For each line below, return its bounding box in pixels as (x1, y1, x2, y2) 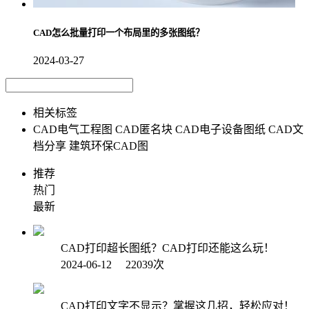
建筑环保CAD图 (69, 139, 148, 152)
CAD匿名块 (115, 123, 172, 135)
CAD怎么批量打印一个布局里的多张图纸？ (33, 28, 204, 39)
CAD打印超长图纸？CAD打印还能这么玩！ (61, 241, 275, 254)
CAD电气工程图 (33, 123, 112, 135)
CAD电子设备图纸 (175, 123, 266, 135)
